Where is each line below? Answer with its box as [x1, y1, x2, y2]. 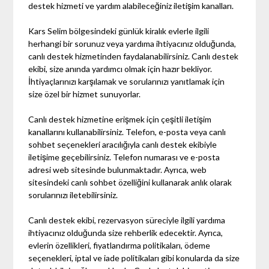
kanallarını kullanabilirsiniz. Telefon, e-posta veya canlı [28, 126, 226, 137]
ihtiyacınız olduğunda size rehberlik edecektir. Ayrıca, [28, 227, 223, 238]
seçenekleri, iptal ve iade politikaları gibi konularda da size [28, 252, 240, 263]
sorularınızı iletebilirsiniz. [28, 189, 118, 200]
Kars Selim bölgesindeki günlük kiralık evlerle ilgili [28, 25, 210, 36]
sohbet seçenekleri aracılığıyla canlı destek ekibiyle [28, 139, 217, 150]
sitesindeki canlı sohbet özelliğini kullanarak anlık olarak [28, 177, 232, 187]
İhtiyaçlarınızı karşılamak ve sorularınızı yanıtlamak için [28, 76, 225, 86]
